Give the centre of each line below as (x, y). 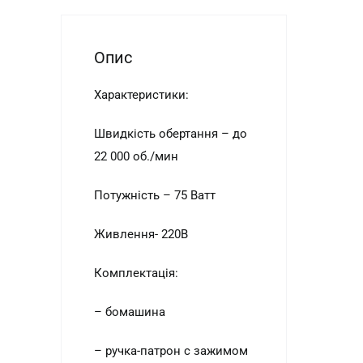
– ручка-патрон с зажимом (171, 351)
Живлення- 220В (141, 234)
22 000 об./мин (136, 156)
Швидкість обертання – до (170, 134)
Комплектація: (136, 273)
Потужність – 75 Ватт (154, 195)
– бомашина (129, 312)
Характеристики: (141, 95)
